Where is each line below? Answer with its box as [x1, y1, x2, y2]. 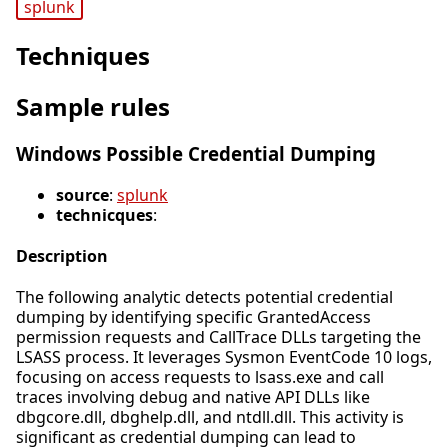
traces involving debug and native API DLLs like [16, 386, 370, 409]
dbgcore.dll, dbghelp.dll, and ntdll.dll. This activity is [16, 406, 404, 429]
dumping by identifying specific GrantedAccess [16, 306, 371, 329]
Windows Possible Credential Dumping [16, 141, 376, 167]
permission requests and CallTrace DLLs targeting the [16, 326, 421, 349]
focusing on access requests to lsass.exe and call [16, 366, 384, 389]
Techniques [16, 39, 150, 73]
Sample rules [16, 90, 170, 124]
